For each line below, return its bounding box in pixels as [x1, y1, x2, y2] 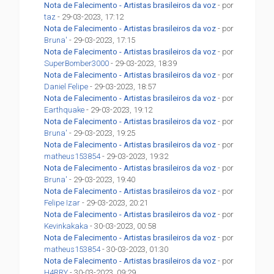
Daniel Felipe [44, 82, 89, 92]
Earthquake [44, 105, 85, 115]
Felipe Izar [44, 198, 81, 208]
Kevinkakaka [44, 221, 89, 231]
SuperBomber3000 [44, 59, 109, 68]
